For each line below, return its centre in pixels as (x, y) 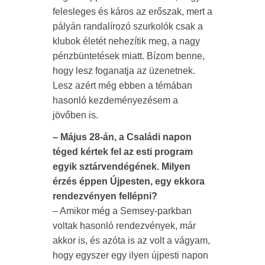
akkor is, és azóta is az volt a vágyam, (131, 240)
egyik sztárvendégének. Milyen (122, 166)
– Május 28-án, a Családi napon (122, 137)
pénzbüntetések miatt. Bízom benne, (129, 56)
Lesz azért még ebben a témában (122, 85)
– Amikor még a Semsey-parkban (122, 211)
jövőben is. (75, 115)
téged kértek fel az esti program (123, 151)
